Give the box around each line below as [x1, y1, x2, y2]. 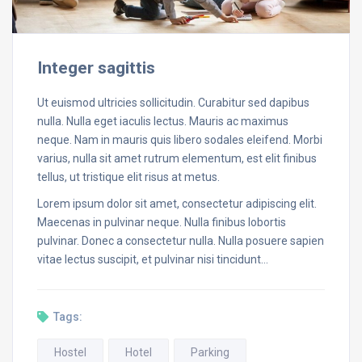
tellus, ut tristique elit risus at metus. [37, 170, 220, 184]
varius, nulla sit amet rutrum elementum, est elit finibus [37, 152, 317, 166]
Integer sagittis [37, 58, 155, 78]
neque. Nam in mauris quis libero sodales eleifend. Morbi [37, 133, 322, 147]
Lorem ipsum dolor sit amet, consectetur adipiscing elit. [37, 197, 317, 211]
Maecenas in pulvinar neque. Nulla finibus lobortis [37, 216, 286, 229]
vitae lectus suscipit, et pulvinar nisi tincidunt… [37, 253, 268, 267]
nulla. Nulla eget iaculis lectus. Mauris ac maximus [37, 115, 288, 128]
